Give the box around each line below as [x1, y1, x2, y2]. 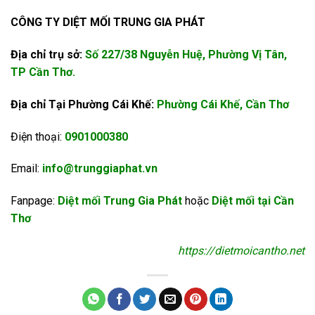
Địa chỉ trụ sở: [11, 47, 85, 61]
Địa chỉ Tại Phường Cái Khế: [11, 97, 157, 111]
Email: [11, 162, 42, 176]
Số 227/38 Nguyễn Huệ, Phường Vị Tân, [85, 47, 287, 61]
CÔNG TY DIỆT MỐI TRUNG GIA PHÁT [11, 15, 205, 30]
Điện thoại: [11, 129, 65, 143]
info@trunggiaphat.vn [42, 162, 157, 176]
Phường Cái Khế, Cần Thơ [157, 97, 289, 111]
